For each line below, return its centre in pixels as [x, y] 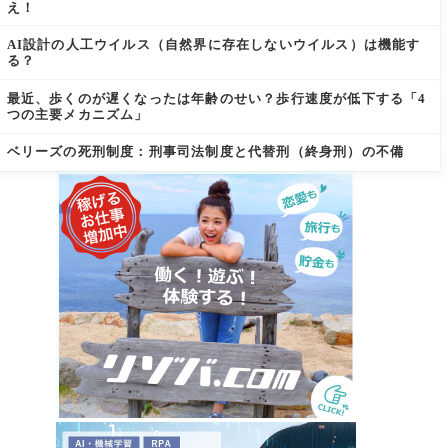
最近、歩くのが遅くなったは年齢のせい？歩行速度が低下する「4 [216, 98]
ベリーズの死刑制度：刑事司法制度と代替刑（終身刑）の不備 [205, 152]
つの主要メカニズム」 [77, 114]
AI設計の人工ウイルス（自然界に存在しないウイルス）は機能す [213, 45]
